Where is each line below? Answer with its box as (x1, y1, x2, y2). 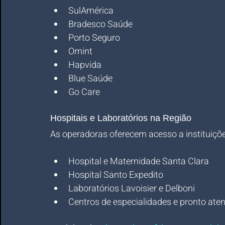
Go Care (68, 85, 100, 99)
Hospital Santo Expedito (68, 168, 163, 182)
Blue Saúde (68, 72, 113, 85)
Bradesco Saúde (68, 18, 133, 31)
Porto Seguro (68, 31, 120, 45)
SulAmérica (68, 4, 114, 18)
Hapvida (68, 58, 101, 72)
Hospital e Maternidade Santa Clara (68, 155, 209, 168)
